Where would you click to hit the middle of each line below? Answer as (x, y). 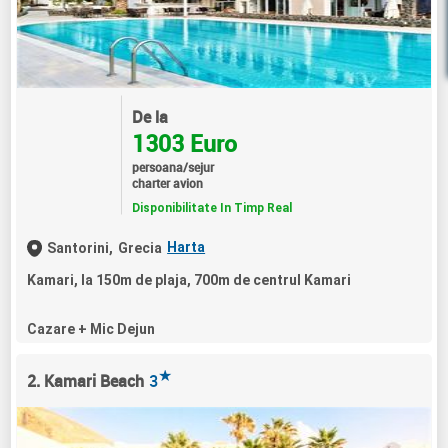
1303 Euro (184, 143)
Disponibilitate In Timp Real (211, 207)
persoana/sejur (172, 166)
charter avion (167, 182)
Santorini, (80, 248)
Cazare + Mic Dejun (91, 329)
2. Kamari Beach (86, 381)
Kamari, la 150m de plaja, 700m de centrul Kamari (189, 280)
